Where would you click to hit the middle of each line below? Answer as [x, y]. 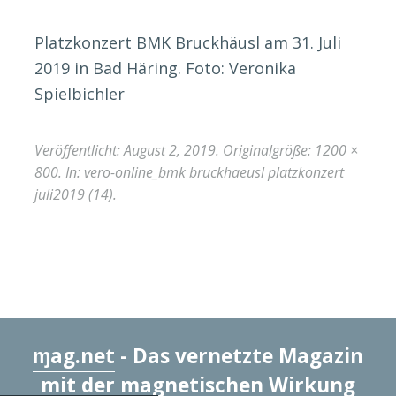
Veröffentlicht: [77, 150]
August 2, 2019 [169, 150]
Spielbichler [79, 93]
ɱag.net [74, 355]
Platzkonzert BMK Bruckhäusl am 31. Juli [187, 42]
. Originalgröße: [265, 150]
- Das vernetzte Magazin [239, 355]
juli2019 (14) [73, 194]
